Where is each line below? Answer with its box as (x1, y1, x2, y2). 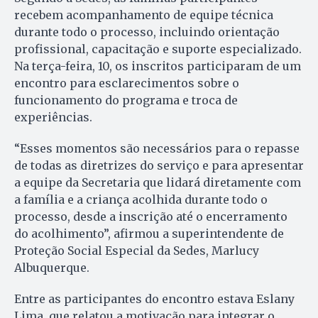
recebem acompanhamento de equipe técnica (14, 8, 273, 23)
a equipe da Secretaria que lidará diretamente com (14, 175, 301, 190)
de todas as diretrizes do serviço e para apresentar (14, 158, 304, 173)
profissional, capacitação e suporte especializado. (14, 42, 302, 57)
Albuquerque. (14, 261, 89, 275)
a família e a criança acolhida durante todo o (14, 192, 268, 207)
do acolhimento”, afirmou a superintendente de (14, 226, 284, 241)
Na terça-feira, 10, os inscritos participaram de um (14, 59, 301, 74)
